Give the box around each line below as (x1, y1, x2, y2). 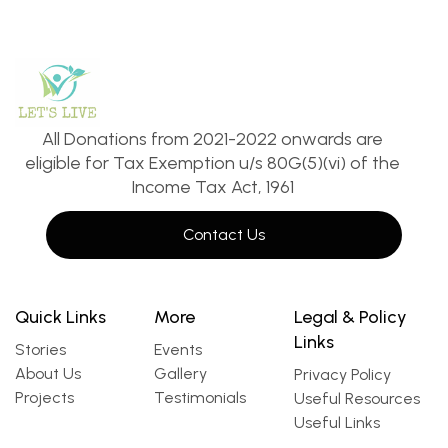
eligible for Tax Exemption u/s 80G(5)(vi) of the (24, 152, 400, 175)
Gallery (154, 364, 208, 384)
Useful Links (293, 413, 380, 433)
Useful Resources (293, 389, 420, 409)
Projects (15, 388, 74, 408)
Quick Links (15, 306, 106, 329)
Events (154, 340, 203, 360)
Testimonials (154, 388, 247, 408)
